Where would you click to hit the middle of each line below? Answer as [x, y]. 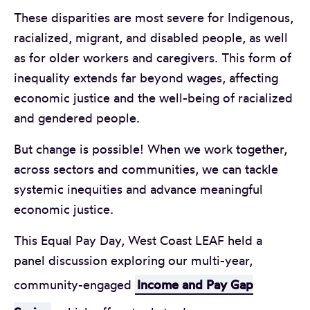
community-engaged [74, 284]
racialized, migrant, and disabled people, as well [151, 37]
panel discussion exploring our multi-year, [133, 260]
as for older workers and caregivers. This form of [153, 57]
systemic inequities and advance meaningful [138, 189]
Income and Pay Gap [195, 284]
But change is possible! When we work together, [151, 148]
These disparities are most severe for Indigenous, [154, 17]
